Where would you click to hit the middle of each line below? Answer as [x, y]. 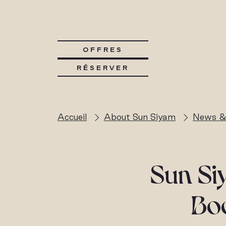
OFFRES [103, 49]
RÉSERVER [103, 68]
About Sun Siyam [140, 117]
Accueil [72, 117]
